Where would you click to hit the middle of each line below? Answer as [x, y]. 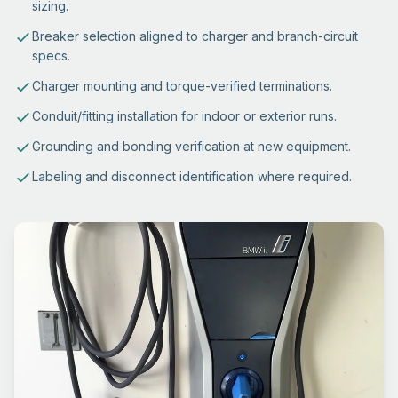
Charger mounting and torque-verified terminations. [182, 86]
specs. [51, 56]
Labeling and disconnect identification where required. [192, 176]
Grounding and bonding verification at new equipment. [191, 146]
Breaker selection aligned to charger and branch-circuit [195, 36]
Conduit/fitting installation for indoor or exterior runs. [184, 116]
